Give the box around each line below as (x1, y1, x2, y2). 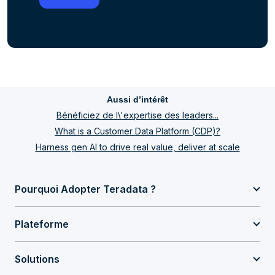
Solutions (15, 253, 60, 265)
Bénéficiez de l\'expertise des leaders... (56, 110, 219, 120)
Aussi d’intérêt (107, 95, 168, 104)
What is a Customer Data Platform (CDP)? (55, 126, 220, 136)
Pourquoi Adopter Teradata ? (15, 183, 156, 195)
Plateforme (15, 218, 69, 230)
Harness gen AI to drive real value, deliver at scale (35, 142, 240, 152)
